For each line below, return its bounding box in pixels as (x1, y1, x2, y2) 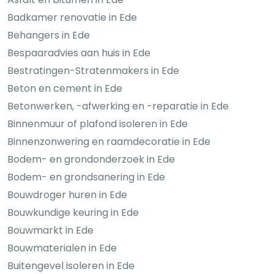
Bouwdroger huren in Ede (7, 187, 127, 202)
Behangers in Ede (7, 28, 90, 42)
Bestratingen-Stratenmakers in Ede (7, 63, 179, 78)
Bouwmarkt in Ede (7, 223, 94, 237)
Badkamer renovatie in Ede (7, 10, 137, 24)
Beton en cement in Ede (7, 81, 122, 95)
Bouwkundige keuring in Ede (7, 205, 139, 220)
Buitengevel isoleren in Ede (7, 258, 135, 273)
